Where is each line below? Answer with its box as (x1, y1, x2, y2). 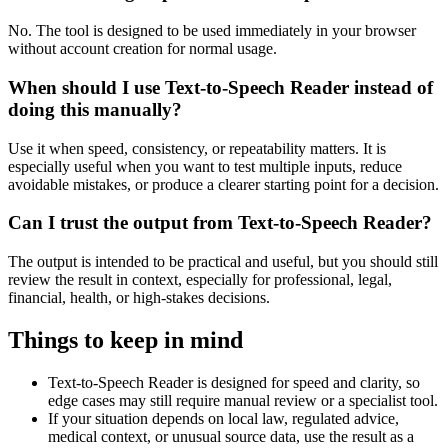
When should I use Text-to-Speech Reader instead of (8, 76, 433, 98)
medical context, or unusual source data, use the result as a (48, 427, 414, 445)
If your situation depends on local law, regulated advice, (48, 409, 399, 427)
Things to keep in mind (8, 326, 243, 353)
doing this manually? (8, 98, 182, 120)
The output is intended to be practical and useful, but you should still (8, 252, 438, 270)
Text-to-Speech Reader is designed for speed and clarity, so (48, 373, 420, 391)
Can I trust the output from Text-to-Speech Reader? (8, 212, 432, 234)
